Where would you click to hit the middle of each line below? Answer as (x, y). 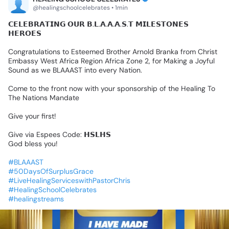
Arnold (143, 51)
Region (92, 61)
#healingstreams (36, 199)
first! (49, 116)
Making (175, 61)
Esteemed (88, 51)
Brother (118, 51)
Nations (35, 97)
